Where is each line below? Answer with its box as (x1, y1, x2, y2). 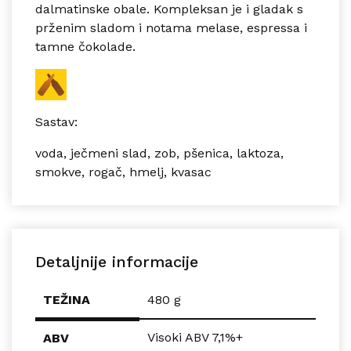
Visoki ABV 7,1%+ (147, 330, 243, 346)
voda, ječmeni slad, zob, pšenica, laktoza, (35, 146, 284, 161)
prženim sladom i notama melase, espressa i (35, 20, 307, 36)
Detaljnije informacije (35, 252, 198, 272)
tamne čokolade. (35, 39, 136, 55)
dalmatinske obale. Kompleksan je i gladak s (35, 2, 303, 17)
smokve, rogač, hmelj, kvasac (35, 165, 212, 180)
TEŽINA (43, 292, 90, 308)
